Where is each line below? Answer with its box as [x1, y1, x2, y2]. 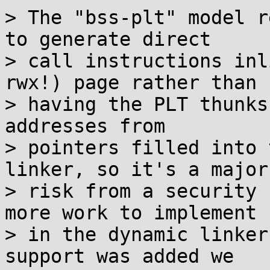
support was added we [5, 245, 234, 267]
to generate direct [5, 28, 211, 50]
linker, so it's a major [5, 159, 268, 180]
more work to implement [5, 202, 257, 224]
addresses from [5, 115, 165, 137]
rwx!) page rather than [5, 72, 257, 93]
